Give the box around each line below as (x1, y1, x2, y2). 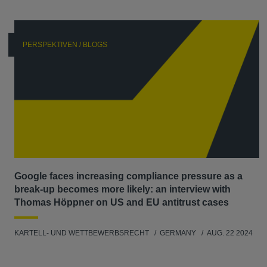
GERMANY (160, 229, 198, 238)
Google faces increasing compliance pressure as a (14, 171, 243, 182)
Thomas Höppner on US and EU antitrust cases (14, 197, 229, 208)
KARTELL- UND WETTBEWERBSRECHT (14, 229, 149, 238)
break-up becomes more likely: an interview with (14, 184, 231, 195)
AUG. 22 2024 (207, 229, 253, 238)
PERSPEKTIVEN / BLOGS (23, 41, 107, 49)
